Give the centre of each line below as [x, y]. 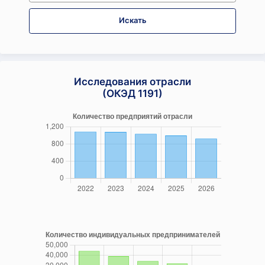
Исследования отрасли [132, 82]
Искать [132, 20]
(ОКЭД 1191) [132, 93]
